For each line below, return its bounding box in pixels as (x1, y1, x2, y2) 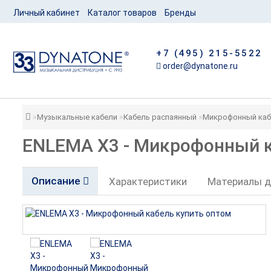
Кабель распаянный (123, 113, 197, 122)
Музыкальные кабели (36, 113, 117, 122)
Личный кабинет (13, 8, 80, 18)
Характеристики (108, 175, 187, 188)
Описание (31, 175, 83, 187)
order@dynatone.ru (161, 61, 238, 71)
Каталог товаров (87, 8, 157, 18)
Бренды (164, 8, 196, 18)
